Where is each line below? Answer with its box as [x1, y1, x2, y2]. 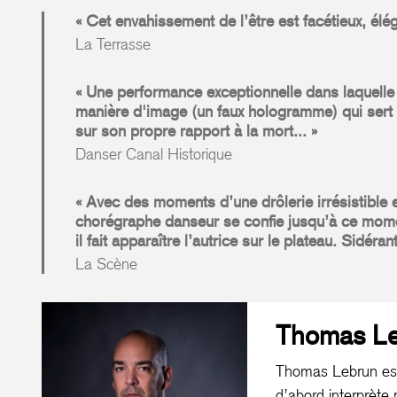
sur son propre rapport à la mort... [75, 121, 307, 140]
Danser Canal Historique [75, 144, 232, 163]
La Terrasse [75, 34, 151, 53]
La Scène [75, 253, 137, 273]
